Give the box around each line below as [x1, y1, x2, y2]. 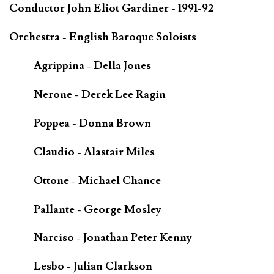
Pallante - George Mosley [34, 202, 161, 217]
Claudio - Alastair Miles [34, 144, 155, 159]
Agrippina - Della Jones [34, 58, 151, 73]
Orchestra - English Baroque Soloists [9, 29, 196, 44]
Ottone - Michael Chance [34, 173, 161, 188]
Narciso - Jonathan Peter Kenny [34, 231, 192, 245]
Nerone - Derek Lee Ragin [34, 87, 166, 102]
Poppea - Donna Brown [34, 116, 151, 130]
